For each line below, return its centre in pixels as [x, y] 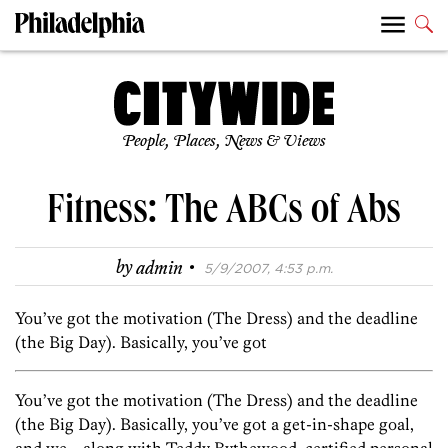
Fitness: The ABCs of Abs [224, 214]
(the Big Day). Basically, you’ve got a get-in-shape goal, [214, 424]
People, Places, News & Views [224, 142]
